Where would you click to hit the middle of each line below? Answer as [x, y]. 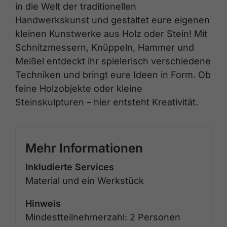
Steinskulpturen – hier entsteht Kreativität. [107, 102]
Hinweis [43, 203]
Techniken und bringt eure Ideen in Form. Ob [113, 74]
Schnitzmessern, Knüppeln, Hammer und [105, 47]
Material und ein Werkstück [85, 180]
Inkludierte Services [70, 167]
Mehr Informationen [84, 148]
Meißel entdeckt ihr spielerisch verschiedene [113, 61]
